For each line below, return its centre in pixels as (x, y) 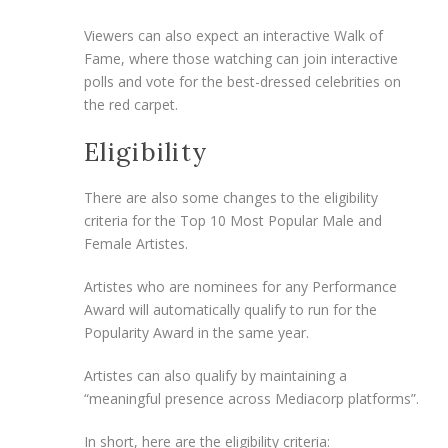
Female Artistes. (136, 243)
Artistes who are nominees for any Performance (240, 286)
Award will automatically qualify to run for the (230, 309)
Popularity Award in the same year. (196, 332)
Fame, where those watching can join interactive (241, 58)
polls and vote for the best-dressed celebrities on (242, 81)
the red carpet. (131, 104)
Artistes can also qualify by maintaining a (215, 375)
